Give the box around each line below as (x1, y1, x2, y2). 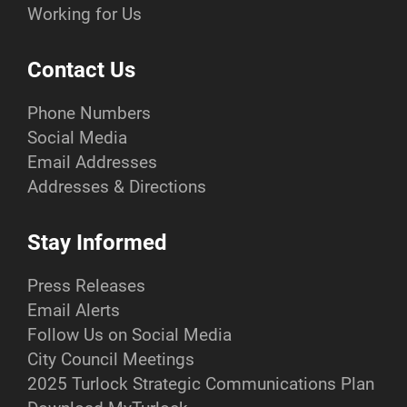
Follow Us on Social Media (27, 324, 232, 346)
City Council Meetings (27, 349, 194, 371)
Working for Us (27, 4, 142, 25)
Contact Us (27, 57, 135, 84)
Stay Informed (27, 230, 167, 256)
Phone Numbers (27, 103, 151, 124)
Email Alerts (27, 300, 120, 322)
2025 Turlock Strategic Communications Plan (27, 373, 374, 395)
